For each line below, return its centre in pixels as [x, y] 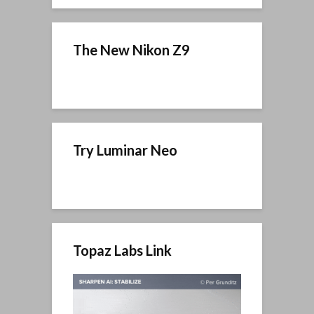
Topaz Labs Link [122, 250]
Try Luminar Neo [125, 150]
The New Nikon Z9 [131, 49]
